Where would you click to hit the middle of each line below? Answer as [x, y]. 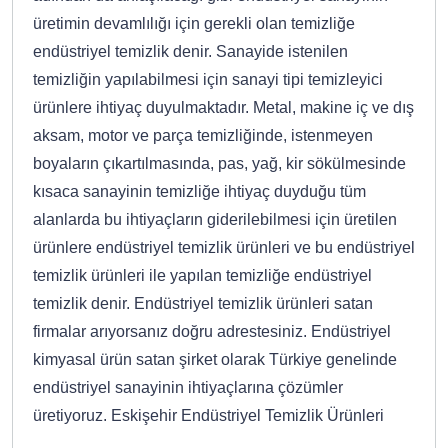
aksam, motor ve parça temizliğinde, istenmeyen [203, 135]
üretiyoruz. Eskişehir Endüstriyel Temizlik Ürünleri [208, 415]
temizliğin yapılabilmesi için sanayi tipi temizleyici [208, 79]
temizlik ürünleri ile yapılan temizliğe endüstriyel [202, 275]
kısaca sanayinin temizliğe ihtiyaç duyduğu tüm [199, 191]
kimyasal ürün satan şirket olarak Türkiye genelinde [215, 359]
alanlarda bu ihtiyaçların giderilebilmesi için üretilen [215, 219]
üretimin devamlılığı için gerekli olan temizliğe [194, 23]
